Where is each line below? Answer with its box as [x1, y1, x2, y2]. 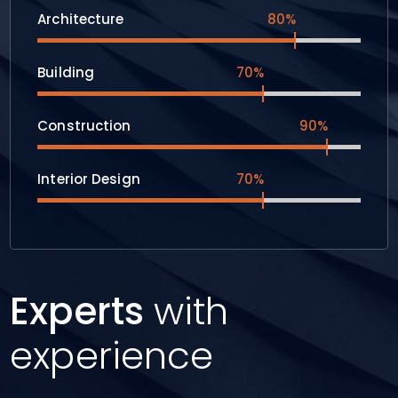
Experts [10, 285, 155, 338]
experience [10, 330, 214, 383]
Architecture [37, 10, 124, 29]
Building [37, 63, 95, 83]
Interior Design [37, 170, 140, 189]
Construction [37, 116, 131, 136]
